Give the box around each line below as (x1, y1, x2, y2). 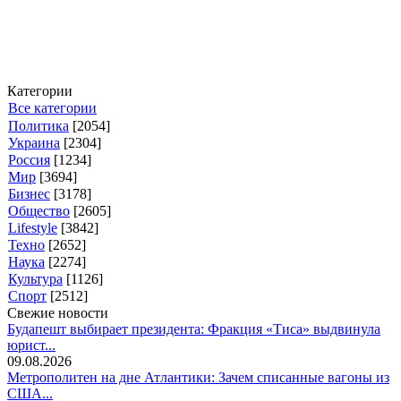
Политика (8, 118, 69, 133)
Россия (8, 152, 50, 167)
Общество (8, 203, 70, 218)
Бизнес (8, 186, 50, 201)
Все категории (8, 100, 97, 115)
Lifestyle (8, 220, 57, 235)
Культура (8, 271, 63, 286)
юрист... (7, 337, 55, 353)
